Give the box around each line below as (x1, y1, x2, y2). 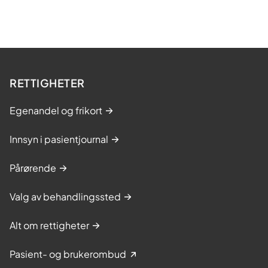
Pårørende (10, 161, 56, 174)
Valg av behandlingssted (10, 190, 121, 203)
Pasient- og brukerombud (10, 247, 126, 260)
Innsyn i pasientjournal (10, 132, 108, 145)
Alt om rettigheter (10, 218, 89, 232)
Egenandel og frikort (10, 103, 102, 117)
